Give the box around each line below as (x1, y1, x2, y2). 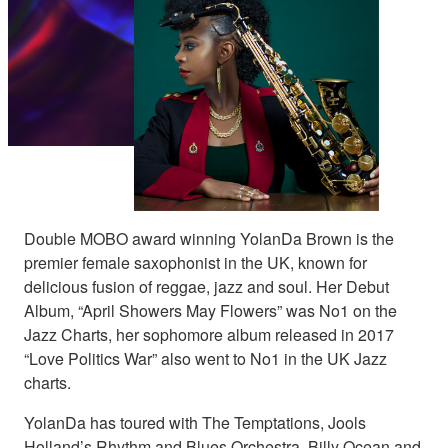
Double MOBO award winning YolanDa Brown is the (24, 226, 394, 250)
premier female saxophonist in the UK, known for (24, 250, 367, 274)
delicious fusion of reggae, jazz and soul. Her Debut (24, 274, 389, 298)
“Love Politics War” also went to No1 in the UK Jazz (24, 346, 387, 370)
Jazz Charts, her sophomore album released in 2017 (24, 322, 394, 346)
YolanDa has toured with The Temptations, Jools (24, 410, 366, 434)
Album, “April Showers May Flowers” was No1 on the (24, 298, 397, 322)
